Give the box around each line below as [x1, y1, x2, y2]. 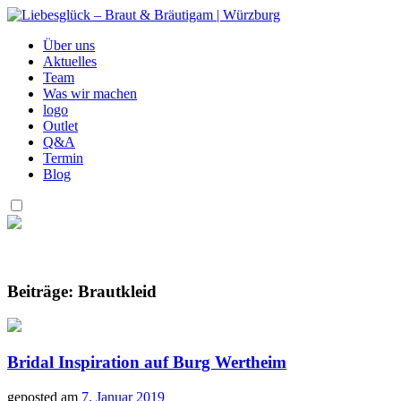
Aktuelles [43, 54, 97, 69]
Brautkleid [78, 281, 157, 301]
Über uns [43, 38, 95, 53]
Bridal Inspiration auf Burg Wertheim [7, 353, 286, 372]
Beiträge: [7, 281, 78, 301]
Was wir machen [43, 86, 137, 101]
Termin [43, 150, 83, 166]
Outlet [43, 118, 78, 133]
